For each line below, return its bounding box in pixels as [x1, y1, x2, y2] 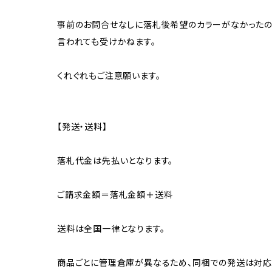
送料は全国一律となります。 [57, 223, 165, 234]
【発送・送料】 [57, 121, 107, 132]
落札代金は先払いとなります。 [57, 155, 174, 166]
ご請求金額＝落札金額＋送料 [57, 189, 173, 200]
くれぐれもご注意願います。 [57, 70, 161, 81]
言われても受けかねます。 [57, 36, 156, 47]
